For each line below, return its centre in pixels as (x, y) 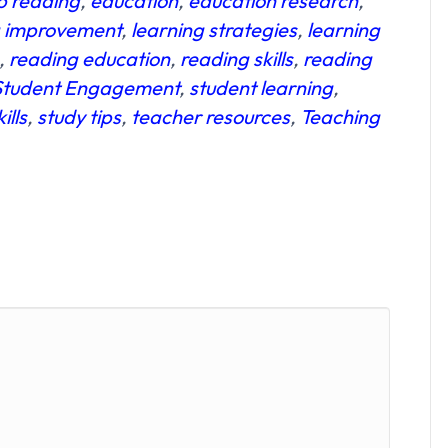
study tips (79, 117)
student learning (261, 88)
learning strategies (214, 30)
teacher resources (211, 117)
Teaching (340, 117)
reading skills (237, 59)
